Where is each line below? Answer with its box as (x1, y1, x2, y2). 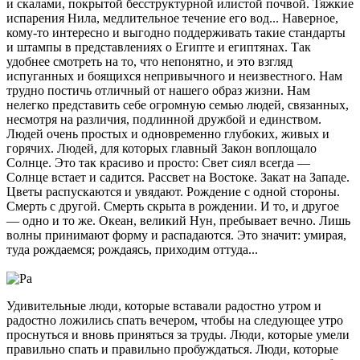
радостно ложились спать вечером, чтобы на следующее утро (6, 313, 343, 327)
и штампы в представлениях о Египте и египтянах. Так (6, 40, 311, 55)
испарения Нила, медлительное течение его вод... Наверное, (6, 11, 338, 26)
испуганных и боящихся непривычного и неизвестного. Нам (6, 69, 342, 84)
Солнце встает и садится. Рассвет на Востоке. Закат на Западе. (6, 170, 350, 185)
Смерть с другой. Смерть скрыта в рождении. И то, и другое (6, 199, 339, 214)
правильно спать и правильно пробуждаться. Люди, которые (6, 342, 338, 356)
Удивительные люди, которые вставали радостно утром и (6, 298, 321, 313)
